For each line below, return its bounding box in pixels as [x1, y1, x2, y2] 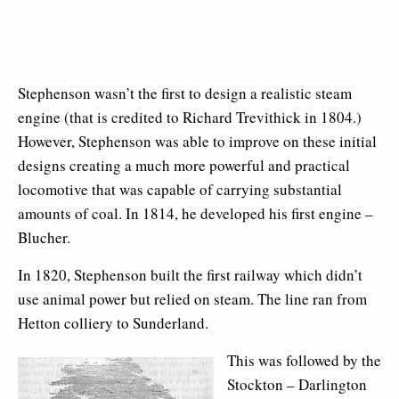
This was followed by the [227, 350, 381, 371]
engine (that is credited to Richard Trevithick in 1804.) [18, 107, 362, 128]
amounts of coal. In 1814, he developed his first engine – [18, 203, 373, 224]
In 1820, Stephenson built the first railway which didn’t [18, 265, 362, 286]
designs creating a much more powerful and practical [18, 155, 350, 176]
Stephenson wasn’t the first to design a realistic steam [18, 83, 352, 104]
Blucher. [18, 227, 70, 248]
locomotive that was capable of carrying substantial [18, 179, 342, 200]
